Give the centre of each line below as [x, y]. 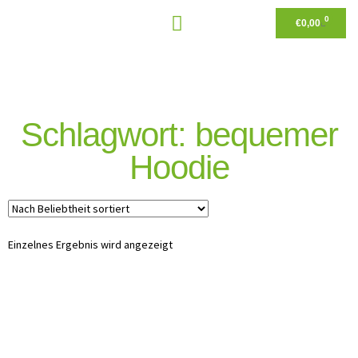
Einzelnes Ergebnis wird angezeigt [90, 244]
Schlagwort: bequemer [179, 135]
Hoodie [179, 167]
